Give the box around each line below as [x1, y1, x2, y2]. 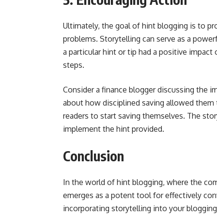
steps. [63, 60, 84, 70]
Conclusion [63, 147, 124, 164]
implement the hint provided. [63, 124, 164, 134]
